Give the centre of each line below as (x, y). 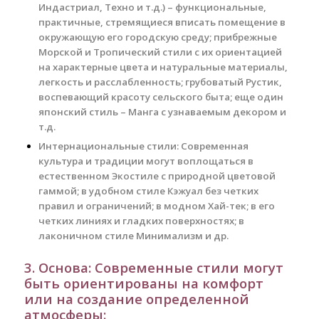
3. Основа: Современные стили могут (153, 268)
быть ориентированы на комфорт (143, 283)
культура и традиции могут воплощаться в (146, 161)
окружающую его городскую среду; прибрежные (157, 37)
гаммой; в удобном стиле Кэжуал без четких (148, 191)
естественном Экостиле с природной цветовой (157, 176)
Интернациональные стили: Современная (143, 146)
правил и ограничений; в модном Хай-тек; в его (156, 206)
